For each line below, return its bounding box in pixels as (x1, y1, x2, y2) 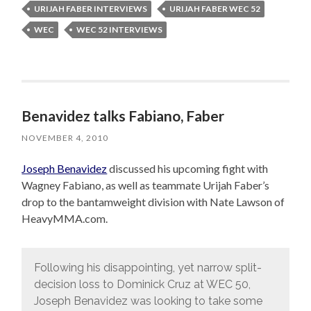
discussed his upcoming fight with (107, 161, 269, 175)
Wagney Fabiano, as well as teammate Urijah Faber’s (22, 178, 270, 192)
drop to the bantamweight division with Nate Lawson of (22, 194, 285, 208)
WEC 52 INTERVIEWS (76, 24, 163, 35)
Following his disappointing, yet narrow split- (33, 261, 262, 275)
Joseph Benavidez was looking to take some (33, 294, 262, 308)
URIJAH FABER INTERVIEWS (34, 3, 148, 14)
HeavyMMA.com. (22, 211, 108, 225)
